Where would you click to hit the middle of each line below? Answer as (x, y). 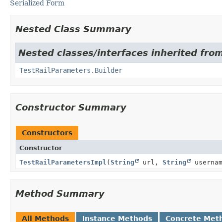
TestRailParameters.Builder (71, 70)
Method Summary (60, 193)
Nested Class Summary (73, 29)
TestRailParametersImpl (63, 162)
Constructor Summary (71, 107)
